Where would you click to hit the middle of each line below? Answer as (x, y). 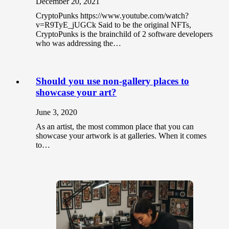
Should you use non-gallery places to (112, 81)
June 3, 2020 (56, 112)
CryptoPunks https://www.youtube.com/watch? (112, 16)
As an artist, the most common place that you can (115, 126)
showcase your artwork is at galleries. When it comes (121, 135)
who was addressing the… (78, 43)
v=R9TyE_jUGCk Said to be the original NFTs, (113, 25)
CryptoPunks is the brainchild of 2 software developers (124, 34)
